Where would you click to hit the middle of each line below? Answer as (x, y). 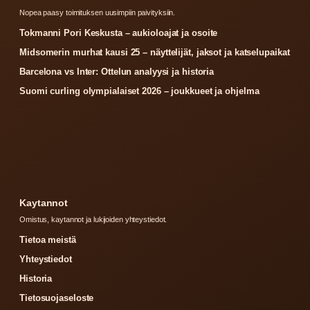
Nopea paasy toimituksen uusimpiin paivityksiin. (98, 12)
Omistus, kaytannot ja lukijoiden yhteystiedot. (93, 219)
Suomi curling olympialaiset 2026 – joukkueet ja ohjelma (139, 91)
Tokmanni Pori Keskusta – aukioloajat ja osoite (119, 33)
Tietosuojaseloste (57, 298)
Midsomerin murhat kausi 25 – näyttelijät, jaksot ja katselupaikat (155, 52)
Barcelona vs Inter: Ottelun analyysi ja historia (117, 72)
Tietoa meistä (48, 240)
